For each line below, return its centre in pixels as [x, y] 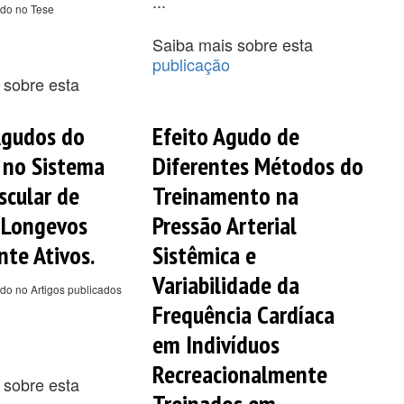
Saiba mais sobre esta [232, 44]
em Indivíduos [216, 344]
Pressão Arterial [224, 225]
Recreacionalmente [239, 373]
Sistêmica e [204, 254]
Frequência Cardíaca [243, 314]
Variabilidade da [225, 284]
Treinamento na [225, 195]
